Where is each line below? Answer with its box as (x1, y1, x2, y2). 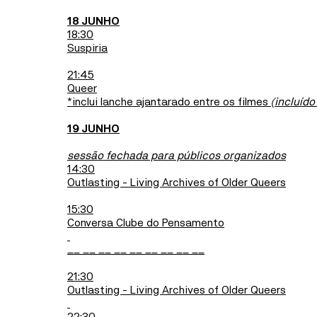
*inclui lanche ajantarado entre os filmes (67, 96, 271, 108)
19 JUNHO (67, 123, 120, 134)
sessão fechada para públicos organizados (67, 150, 286, 161)
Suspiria (67, 42, 108, 54)
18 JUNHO (67, 16, 120, 27)
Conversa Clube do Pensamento (67, 217, 224, 229)
